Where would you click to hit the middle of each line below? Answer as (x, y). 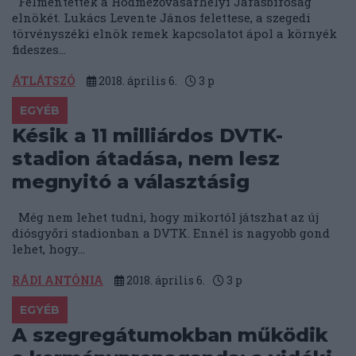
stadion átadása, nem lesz (146, 159)
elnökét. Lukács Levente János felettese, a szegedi (161, 18)
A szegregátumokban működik (170, 335)
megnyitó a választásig (131, 182)
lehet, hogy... (48, 249)
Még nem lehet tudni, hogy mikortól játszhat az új (165, 217)
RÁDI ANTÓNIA (58, 281)
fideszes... (39, 50)
